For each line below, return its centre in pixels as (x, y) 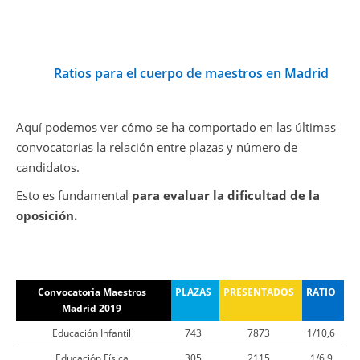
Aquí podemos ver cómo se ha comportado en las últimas (176, 127)
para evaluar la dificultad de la (226, 195)
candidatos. (48, 167)
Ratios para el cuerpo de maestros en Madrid (191, 73)
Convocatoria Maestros (92, 292)
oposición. (47, 215)
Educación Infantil (92, 333)
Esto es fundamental (74, 195)
